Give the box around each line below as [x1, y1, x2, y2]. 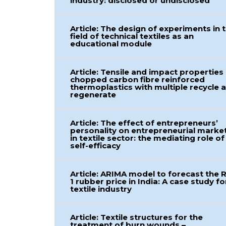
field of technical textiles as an [70, 31, 194, 41]
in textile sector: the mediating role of [70, 133, 225, 143]
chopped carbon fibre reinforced [70, 75, 205, 84]
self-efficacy [70, 141, 121, 150]
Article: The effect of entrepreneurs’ [70, 118, 218, 128]
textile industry [70, 184, 132, 194]
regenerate [70, 90, 117, 99]
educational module [70, 39, 152, 48]
